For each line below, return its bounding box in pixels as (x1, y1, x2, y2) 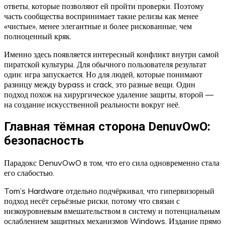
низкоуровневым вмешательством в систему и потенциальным (4, 205, 220, 216)
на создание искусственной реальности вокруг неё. (4, 99, 180, 109)
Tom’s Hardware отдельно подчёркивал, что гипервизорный (4, 185, 214, 196)
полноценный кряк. (4, 31, 71, 41)
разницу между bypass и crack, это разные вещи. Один (4, 79, 195, 89)
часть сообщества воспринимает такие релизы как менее (4, 11, 198, 21)
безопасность (4, 133, 84, 148)
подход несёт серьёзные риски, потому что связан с (4, 195, 180, 206)
